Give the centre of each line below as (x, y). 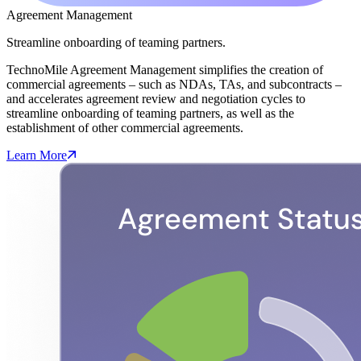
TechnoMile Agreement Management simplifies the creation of (165, 69)
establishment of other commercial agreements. (125, 127)
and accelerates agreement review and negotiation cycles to (156, 98)
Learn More (37, 155)
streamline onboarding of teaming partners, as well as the (150, 113)
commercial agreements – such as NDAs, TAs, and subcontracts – (174, 84)
